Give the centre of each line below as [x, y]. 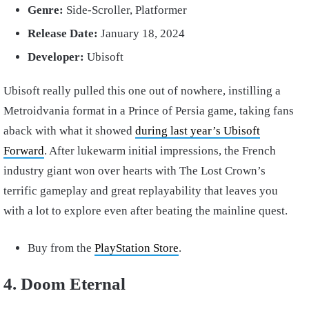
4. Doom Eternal [67, 283]
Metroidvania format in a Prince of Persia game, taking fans [149, 110]
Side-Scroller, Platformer [127, 10]
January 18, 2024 [143, 33]
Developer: [57, 57]
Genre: [47, 10]
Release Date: [64, 33]
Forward [24, 150]
